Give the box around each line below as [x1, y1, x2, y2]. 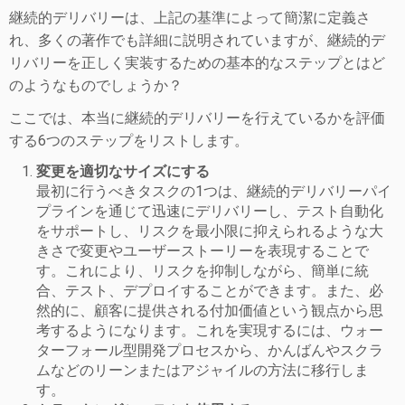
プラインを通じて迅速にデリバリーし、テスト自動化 [36, 202, 383, 220]
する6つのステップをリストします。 [9, 132, 249, 149]
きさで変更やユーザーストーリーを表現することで [36, 242, 369, 259]
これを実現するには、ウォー [195, 322, 383, 339]
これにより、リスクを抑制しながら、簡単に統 [65, 262, 369, 279]
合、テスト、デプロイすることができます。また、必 [36, 282, 383, 299]
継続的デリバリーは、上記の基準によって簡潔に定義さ [9, 9, 371, 26]
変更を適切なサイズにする [36, 163, 210, 180]
